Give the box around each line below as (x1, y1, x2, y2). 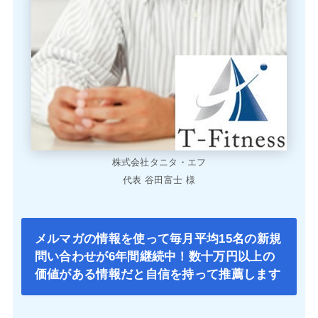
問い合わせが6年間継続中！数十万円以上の (34, 249, 275, 264)
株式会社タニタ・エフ (111, 157, 207, 168)
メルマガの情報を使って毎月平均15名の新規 (34, 231, 282, 246)
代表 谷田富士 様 (123, 175, 195, 186)
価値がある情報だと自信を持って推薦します (34, 267, 280, 282)
